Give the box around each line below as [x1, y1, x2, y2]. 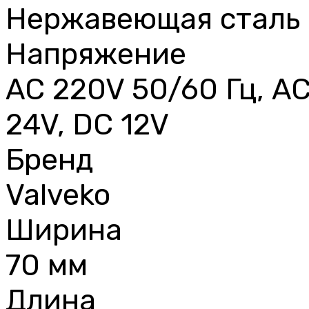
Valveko [6, 177, 110, 212]
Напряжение [6, 36, 186, 72]
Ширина [6, 212, 122, 248]
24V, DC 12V [6, 106, 169, 142]
